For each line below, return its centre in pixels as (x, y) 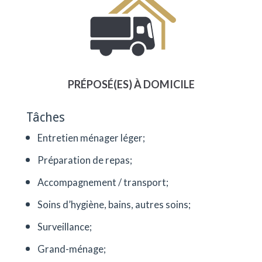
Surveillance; (64, 227)
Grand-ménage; (71, 249)
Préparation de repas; (85, 161)
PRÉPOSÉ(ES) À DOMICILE (131, 85)
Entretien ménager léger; (91, 138)
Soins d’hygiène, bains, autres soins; (114, 205)
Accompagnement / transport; (103, 183)
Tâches (45, 118)
